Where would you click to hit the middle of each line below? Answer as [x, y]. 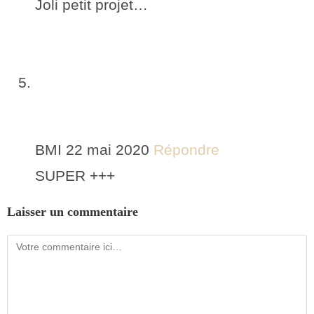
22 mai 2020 [108, 149]
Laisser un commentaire [73, 211]
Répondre [186, 149]
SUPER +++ [75, 175]
